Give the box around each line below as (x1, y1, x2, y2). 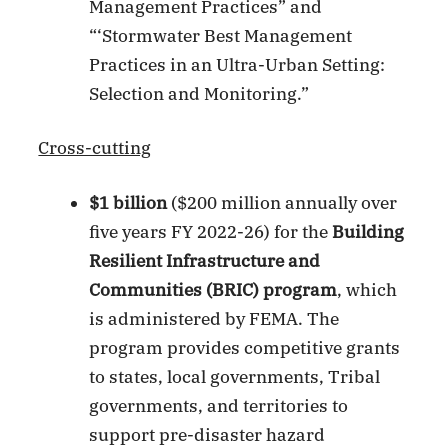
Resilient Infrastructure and (89, 249, 321, 272)
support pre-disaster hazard (89, 423, 326, 446)
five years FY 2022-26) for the (89, 220, 333, 243)
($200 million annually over (167, 191, 398, 214)
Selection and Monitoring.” (89, 82, 310, 105)
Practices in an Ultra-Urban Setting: (89, 53, 386, 76)
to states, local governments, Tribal (89, 365, 381, 388)
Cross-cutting (38, 137, 152, 160)
